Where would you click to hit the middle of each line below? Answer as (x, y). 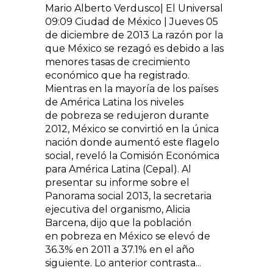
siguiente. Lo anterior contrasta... (123, 263)
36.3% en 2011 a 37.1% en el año (120, 250)
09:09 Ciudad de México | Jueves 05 (132, 22)
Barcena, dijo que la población (118, 223)
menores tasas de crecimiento (118, 62)
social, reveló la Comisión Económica (132, 156)
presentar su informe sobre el (117, 183)
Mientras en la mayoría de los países (132, 89)
